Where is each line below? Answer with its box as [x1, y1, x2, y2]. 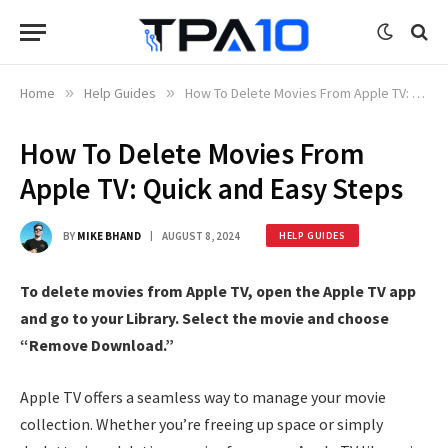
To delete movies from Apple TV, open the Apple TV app [20, 281, 416, 301]
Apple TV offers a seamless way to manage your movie [20, 386, 386, 407]
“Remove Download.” [20, 335, 174, 355]
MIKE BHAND [77, 228, 141, 243]
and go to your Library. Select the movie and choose [20, 308, 389, 328]
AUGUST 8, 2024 [162, 228, 240, 243]
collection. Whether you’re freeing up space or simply [20, 413, 383, 434]
